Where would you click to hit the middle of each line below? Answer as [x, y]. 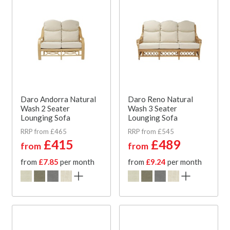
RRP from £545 [151, 131]
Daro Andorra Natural [58, 99]
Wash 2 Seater [45, 108]
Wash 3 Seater [152, 108]
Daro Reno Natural [160, 99]
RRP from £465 [44, 131]
